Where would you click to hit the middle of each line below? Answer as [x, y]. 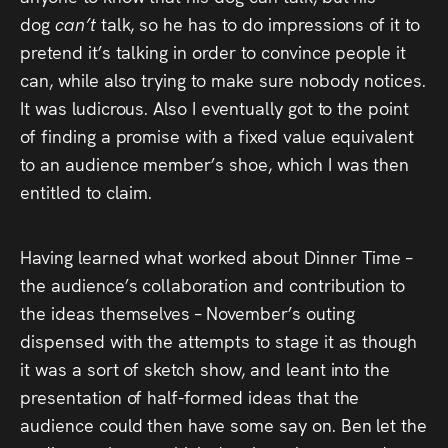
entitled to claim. [86, 191]
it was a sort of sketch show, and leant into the [205, 368]
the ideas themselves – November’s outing [187, 312]
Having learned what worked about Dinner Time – [216, 256]
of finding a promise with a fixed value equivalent [217, 135]
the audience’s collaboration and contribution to [213, 284]
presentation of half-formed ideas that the [190, 396]
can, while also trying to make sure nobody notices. [223, 79]
